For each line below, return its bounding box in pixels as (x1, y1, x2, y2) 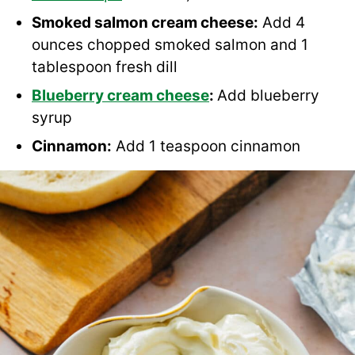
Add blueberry (217, 86, 319, 105)
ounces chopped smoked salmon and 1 (32, 36, 308, 55)
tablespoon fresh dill (32, 58, 177, 77)
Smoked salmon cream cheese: (32, 13, 258, 32)
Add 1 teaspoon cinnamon (112, 137, 300, 156)
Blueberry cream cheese (32, 86, 209, 105)
